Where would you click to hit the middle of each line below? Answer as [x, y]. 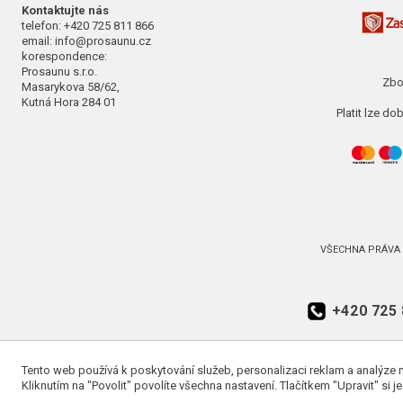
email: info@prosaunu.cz [86, 41]
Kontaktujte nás [65, 11]
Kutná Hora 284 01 [69, 103]
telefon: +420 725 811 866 [88, 26]
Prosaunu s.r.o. [59, 72]
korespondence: [64, 57]
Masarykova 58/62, [71, 87]
